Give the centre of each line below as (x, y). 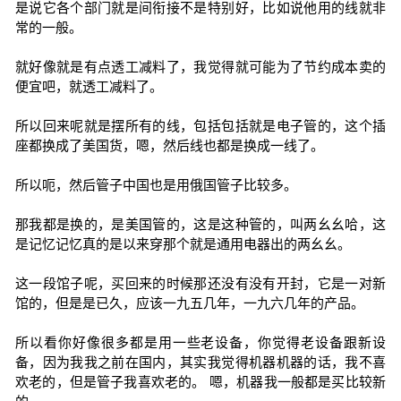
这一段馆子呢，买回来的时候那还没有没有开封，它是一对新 (200, 283)
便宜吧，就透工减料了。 (89, 86)
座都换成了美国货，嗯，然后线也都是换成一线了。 (169, 145)
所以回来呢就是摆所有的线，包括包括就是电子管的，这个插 (200, 126)
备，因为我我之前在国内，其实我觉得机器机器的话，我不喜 (200, 362)
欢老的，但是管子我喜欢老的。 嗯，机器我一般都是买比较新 (200, 382)
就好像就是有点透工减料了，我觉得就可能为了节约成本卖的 (200, 67)
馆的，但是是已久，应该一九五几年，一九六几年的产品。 (189, 303)
